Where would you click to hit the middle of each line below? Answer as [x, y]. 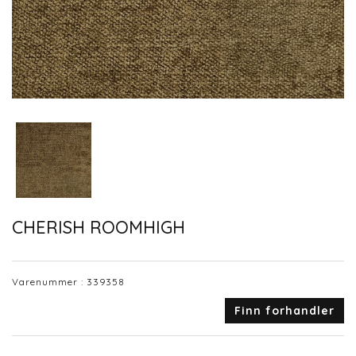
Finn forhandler [284, 311]
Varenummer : [49, 282]
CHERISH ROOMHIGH [99, 227]
